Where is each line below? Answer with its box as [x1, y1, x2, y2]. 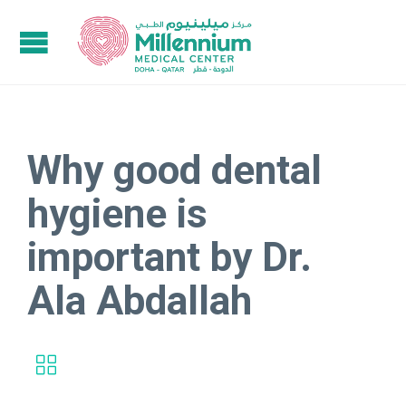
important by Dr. [27, 234, 312, 281]
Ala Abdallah [27, 277, 252, 324]
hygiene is [27, 190, 208, 237]
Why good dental [27, 147, 322, 194]
